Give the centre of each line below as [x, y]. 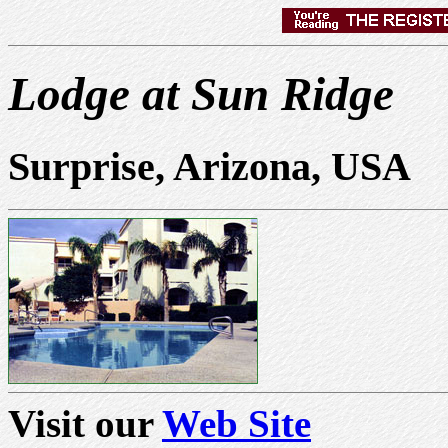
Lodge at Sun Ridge [201, 94]
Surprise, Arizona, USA [209, 166]
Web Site [236, 423]
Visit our [85, 423]
